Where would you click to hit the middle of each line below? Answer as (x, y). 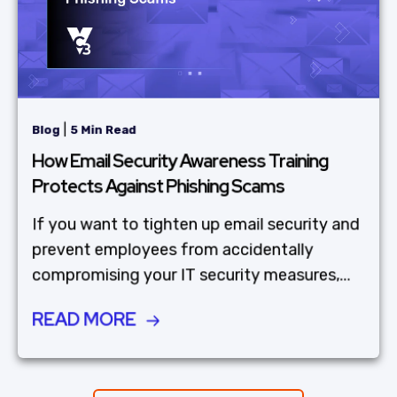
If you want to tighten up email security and (196, 225)
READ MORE (84, 319)
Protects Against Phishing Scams (159, 187)
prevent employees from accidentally (173, 250)
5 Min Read (103, 130)
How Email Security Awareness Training (180, 161)
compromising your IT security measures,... (191, 275)
